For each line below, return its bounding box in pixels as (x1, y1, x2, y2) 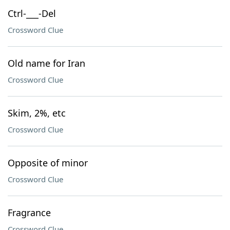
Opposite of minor (8, 157, 88, 169)
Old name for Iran (8, 57, 85, 69)
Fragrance (8, 206, 51, 219)
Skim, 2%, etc (8, 107, 66, 119)
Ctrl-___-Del (8, 7, 56, 20)
